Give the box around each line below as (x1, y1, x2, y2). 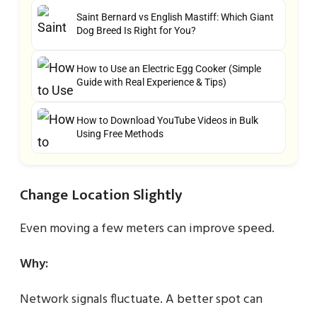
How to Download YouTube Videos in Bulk (76, 115, 258, 127)
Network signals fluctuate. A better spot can (20, 289, 263, 310)
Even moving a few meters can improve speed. (20, 218, 275, 239)
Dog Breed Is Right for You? (76, 25, 196, 37)
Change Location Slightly (20, 182, 183, 207)
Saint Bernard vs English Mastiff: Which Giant (76, 11, 274, 23)
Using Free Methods (76, 128, 163, 140)
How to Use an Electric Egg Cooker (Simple (76, 63, 261, 75)
